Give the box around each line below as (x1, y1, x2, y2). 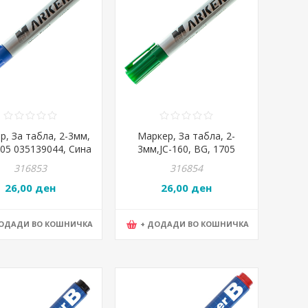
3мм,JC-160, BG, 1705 (137, 142, 236, 156)
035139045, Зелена (142, 155, 231, 169)
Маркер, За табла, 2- (137, 129, 236, 143)
